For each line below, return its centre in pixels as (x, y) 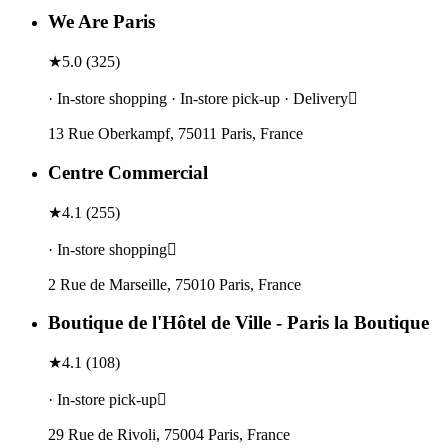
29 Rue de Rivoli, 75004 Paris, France (169, 434)
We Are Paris (101, 22)
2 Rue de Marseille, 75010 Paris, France (174, 284)
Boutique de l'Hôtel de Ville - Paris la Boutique (238, 323)
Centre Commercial (128, 172)
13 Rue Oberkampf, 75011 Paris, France (175, 134)
